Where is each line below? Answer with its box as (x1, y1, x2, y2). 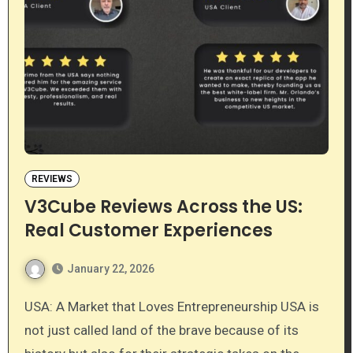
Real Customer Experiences (24, 218, 273, 243)
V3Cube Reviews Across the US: (24, 195, 303, 219)
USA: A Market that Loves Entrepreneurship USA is (24, 298, 33, 314)
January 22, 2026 (66, 262, 154, 275)
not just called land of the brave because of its (24, 321, 299, 338)
